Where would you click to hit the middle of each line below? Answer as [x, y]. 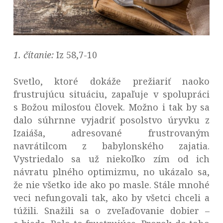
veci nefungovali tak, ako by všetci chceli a [111, 198]
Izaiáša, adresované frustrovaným [111, 133]
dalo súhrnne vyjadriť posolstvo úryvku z [111, 120]
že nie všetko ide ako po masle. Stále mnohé [111, 185]
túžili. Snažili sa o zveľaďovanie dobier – [111, 211]
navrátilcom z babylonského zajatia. [111, 146]
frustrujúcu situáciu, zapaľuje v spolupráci [111, 94]
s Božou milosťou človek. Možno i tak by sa [111, 107]
